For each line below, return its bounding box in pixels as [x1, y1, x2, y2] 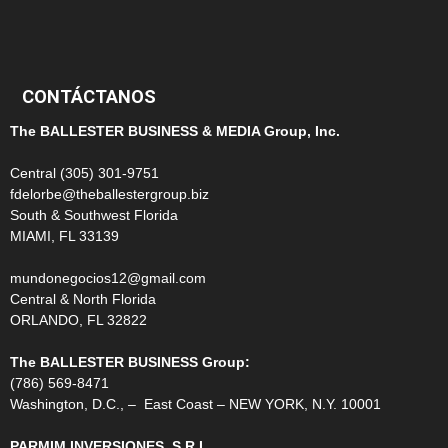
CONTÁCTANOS [22, 86, 156, 108]
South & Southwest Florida [10, 207, 178, 224]
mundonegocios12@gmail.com [10, 270, 206, 287]
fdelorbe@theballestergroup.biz [10, 186, 209, 203]
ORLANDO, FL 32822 [10, 312, 147, 329]
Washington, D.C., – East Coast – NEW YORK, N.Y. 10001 [10, 396, 381, 413]
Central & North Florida [10, 291, 156, 308]
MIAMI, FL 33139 [10, 228, 119, 245]
